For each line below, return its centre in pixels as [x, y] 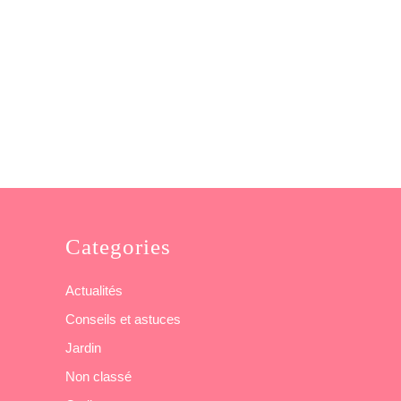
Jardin [83, 348]
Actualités [94, 291]
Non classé [98, 377]
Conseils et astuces [123, 320]
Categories [118, 247]
